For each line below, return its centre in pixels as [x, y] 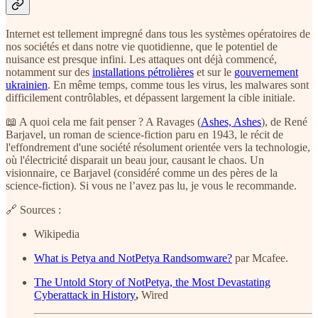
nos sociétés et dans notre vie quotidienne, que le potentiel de [142, 47]
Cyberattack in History [85, 295]
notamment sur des [49, 72]
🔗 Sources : [33, 210]
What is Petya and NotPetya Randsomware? [133, 258]
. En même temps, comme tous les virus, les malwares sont [178, 85]
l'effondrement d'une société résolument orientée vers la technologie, [158, 148]
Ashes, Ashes [231, 122]
